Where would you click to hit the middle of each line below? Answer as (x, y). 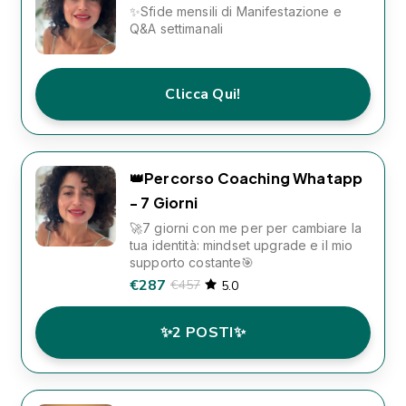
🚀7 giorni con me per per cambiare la (246, 228)
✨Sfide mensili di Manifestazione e (236, 11)
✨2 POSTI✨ (203, 333)
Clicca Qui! (203, 94)
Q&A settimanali (177, 29)
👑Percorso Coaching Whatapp (246, 178)
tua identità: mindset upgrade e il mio (242, 245)
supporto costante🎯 (192, 262)
